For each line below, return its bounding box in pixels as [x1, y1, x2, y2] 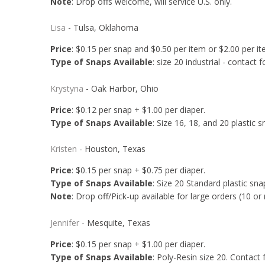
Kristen [50, 143, 77, 155]
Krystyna [50, 82, 83, 94]
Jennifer [50, 216, 79, 228]
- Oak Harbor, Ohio [83, 82, 159, 94]
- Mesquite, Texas [79, 216, 150, 228]
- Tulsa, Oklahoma [65, 22, 138, 34]
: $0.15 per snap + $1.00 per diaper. [71, 238, 208, 250]
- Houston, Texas [76, 143, 146, 155]
